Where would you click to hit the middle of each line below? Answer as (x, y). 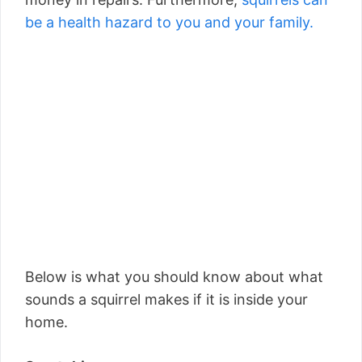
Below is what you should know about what (174, 276)
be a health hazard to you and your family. (169, 22)
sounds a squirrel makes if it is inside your (166, 299)
